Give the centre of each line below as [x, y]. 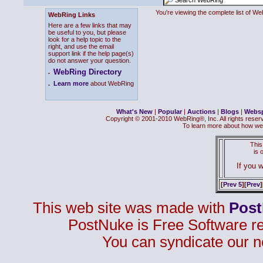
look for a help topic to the [85, 39]
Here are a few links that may [90, 25]
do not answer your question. [90, 60]
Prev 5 [232, 184]
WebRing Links [72, 15]
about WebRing [111, 83]
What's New [134, 112]
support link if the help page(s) [91, 53]
